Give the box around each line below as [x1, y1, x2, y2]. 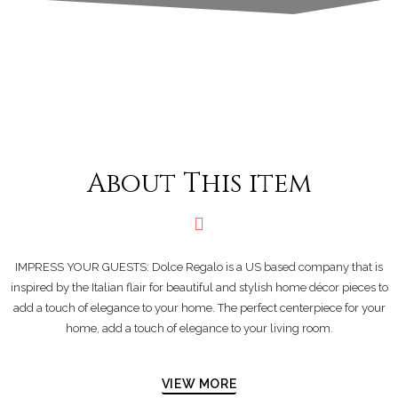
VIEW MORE [161, 377, 237, 391]
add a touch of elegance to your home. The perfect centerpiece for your [12, 301, 386, 314]
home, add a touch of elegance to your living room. [65, 322, 333, 335]
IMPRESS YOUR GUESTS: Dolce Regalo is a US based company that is [15, 260, 383, 274]
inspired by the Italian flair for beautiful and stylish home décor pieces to [10, 281, 388, 294]
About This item [86, 166, 312, 202]
